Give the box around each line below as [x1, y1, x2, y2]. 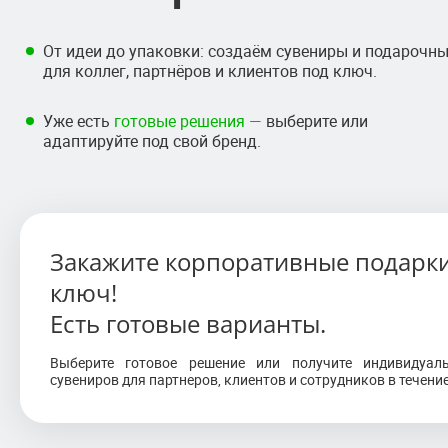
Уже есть [43, 110, 114, 132]
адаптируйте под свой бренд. [43, 130, 261, 152]
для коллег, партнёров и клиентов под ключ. [43, 60, 377, 82]
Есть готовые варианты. [50, 307, 326, 340]
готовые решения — [114, 110, 262, 132]
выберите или [262, 110, 368, 132]
